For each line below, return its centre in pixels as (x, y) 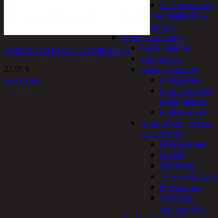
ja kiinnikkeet (183, 101)
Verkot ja (176, 198)
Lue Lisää (21, 80)
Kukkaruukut (183, 112)
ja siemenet (161, 133)
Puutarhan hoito (151, 37)
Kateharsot (161, 58)
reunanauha (182, 208)
